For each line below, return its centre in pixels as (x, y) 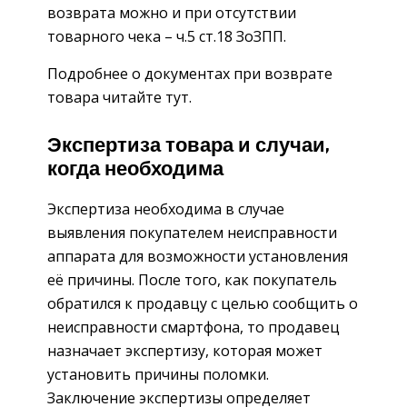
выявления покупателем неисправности (192, 233)
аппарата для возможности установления (198, 257)
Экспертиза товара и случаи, (189, 147)
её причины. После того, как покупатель (192, 280)
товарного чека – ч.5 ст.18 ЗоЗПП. (167, 36)
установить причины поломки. (158, 375)
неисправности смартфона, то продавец (194, 328)
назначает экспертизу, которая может (185, 351)
